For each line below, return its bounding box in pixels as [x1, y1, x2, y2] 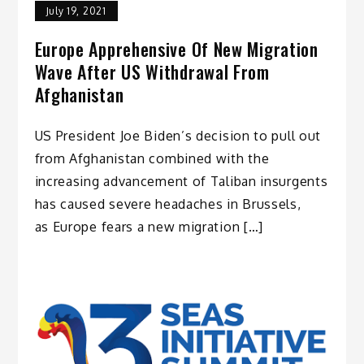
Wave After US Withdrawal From [34, 58, 270, 85]
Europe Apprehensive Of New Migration [34, 36, 318, 63]
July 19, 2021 [45, 5, 106, 18]
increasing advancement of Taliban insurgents [34, 173, 328, 190]
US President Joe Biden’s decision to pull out [34, 128, 322, 145]
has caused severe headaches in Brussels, [34, 196, 301, 213]
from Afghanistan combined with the [34, 150, 270, 167]
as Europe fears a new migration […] [34, 219, 264, 236]
